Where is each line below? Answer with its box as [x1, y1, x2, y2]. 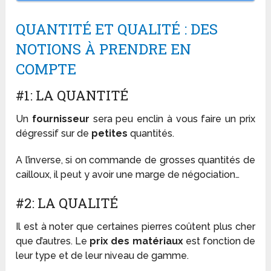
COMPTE [16, 59, 77, 79]
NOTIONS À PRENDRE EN [16, 39, 192, 59]
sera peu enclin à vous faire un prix [89, 113, 255, 125]
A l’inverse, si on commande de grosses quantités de [16, 154, 255, 166]
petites [91, 127, 128, 139]
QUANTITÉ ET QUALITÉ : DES [16, 19, 218, 39]
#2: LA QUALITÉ [16, 194, 119, 212]
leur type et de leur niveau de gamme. [16, 249, 192, 261]
